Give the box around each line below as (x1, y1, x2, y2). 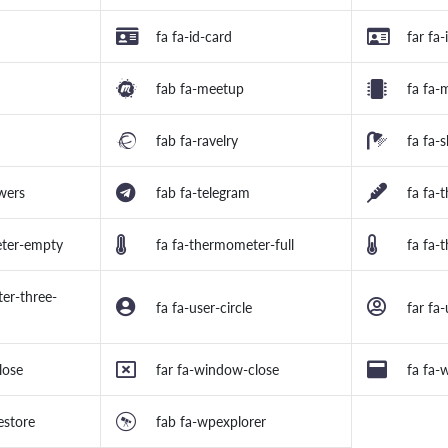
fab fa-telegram (156, 184, 250, 202)
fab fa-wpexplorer (156, 413, 266, 431)
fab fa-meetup (156, 80, 244, 98)
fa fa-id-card (156, 28, 232, 46)
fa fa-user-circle (156, 298, 252, 316)
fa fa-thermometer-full (156, 236, 294, 254)
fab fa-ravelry (156, 132, 238, 150)
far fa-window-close (156, 361, 279, 379)
